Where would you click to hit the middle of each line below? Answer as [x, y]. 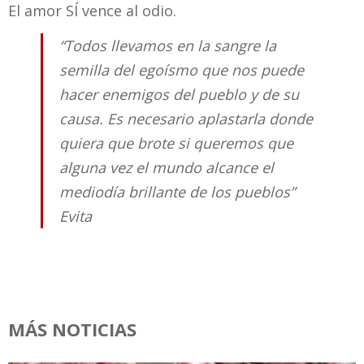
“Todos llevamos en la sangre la [168, 46]
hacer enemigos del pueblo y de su [179, 95]
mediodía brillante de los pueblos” [177, 192]
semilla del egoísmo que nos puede [182, 70]
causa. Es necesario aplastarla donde [186, 119]
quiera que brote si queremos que [176, 143]
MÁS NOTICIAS [72, 329]
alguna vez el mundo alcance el [167, 168]
